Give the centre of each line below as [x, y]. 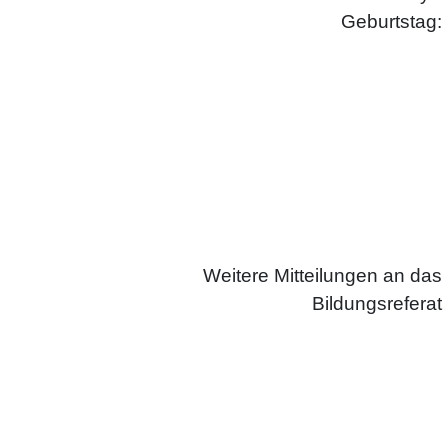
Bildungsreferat [376, 303]
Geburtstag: [391, 22]
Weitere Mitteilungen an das [322, 275]
